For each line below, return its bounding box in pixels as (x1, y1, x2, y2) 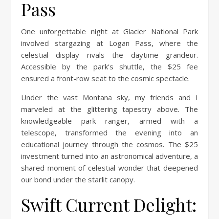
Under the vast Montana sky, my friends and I (21, 92, 198, 102)
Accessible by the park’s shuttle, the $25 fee (21, 61, 198, 71)
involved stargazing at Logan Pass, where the (21, 38, 198, 48)
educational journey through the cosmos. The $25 (21, 139, 198, 149)
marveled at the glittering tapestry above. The (21, 104, 198, 114)
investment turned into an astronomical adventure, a (21, 151, 198, 161)
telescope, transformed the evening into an (21, 127, 198, 137)
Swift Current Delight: (21, 192, 197, 216)
